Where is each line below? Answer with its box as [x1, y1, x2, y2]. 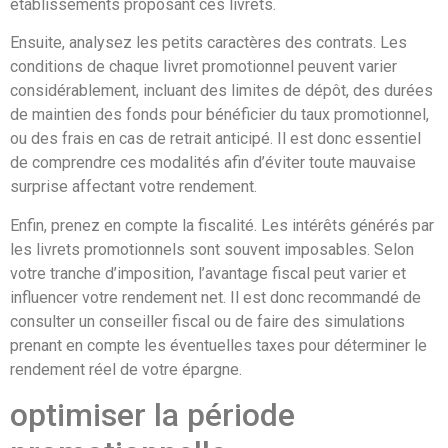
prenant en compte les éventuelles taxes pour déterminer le [10, 335, 427, 355]
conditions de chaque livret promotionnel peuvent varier [10, 57, 397, 77]
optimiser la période [10, 396, 295, 434]
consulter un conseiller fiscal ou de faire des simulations [10, 311, 405, 331]
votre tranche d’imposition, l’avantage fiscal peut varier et [10, 263, 406, 283]
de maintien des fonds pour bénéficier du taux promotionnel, [10, 105, 429, 125]
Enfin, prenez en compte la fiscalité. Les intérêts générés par [10, 215, 434, 235]
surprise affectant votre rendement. [10, 177, 257, 197]
